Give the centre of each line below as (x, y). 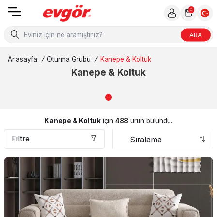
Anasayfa (23, 59)
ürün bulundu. (150, 121)
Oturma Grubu (69, 59)
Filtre (21, 139)
